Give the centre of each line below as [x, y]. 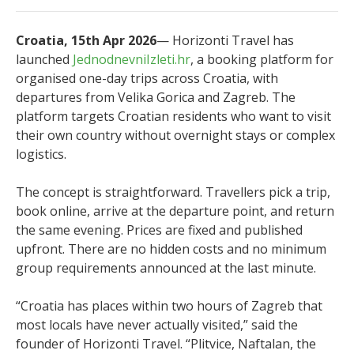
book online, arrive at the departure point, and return [175, 211]
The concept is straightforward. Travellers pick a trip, [173, 192]
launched [44, 59]
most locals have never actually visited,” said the [157, 325]
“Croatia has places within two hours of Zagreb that [169, 306]
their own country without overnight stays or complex [175, 135]
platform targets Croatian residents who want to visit [173, 116]
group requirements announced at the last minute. [166, 268]
